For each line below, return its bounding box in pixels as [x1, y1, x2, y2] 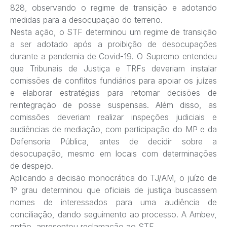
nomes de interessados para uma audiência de [10, 197, 217, 207]
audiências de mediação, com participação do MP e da [10, 124, 217, 134]
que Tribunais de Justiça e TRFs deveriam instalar [10, 63, 217, 73]
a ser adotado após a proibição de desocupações [10, 39, 217, 49]
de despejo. [10, 160, 53, 171]
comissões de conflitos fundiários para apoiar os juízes [10, 75, 217, 86]
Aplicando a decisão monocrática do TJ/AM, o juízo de [10, 172, 217, 183]
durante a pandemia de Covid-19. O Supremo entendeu [10, 51, 217, 61]
